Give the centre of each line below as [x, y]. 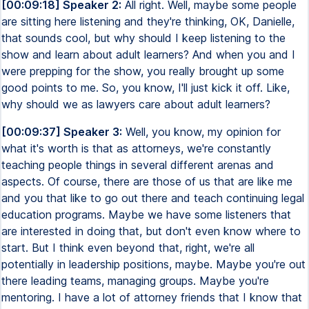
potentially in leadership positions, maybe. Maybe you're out [153, 264]
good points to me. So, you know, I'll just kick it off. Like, [146, 88]
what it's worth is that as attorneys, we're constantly [136, 148]
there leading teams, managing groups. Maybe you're [135, 281]
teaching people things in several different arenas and [138, 165]
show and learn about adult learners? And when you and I [148, 54]
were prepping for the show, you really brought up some [143, 71]
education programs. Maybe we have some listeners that [146, 215]
